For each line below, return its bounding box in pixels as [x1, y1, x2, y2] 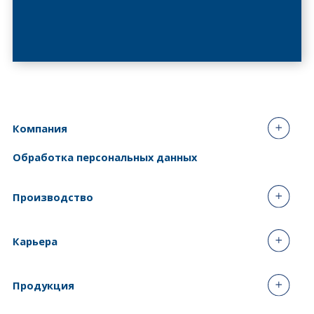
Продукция [12, 278, 74, 292]
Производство [12, 189, 93, 204]
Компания [12, 121, 67, 135]
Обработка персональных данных [12, 149, 197, 164]
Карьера [12, 233, 57, 248]
